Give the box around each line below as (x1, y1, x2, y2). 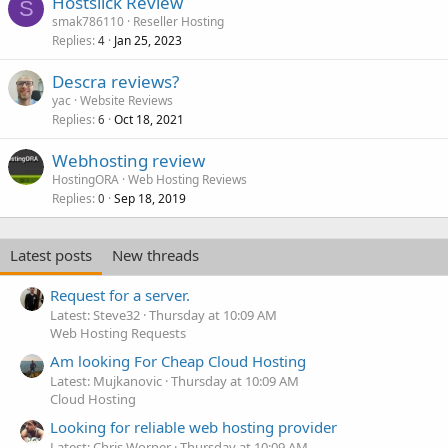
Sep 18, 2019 (114, 190, 186, 208)
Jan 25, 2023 (114, 32, 182, 50)
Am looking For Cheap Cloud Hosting (50, 350, 306, 371)
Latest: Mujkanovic (50, 371, 162, 390)
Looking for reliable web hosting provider (50, 417, 337, 438)
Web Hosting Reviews (128, 171, 247, 189)
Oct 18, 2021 (114, 111, 184, 129)
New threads (112, 245, 199, 266)
